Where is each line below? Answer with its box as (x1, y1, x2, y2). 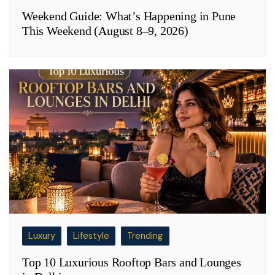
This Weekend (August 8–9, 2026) (22, 24, 188, 37)
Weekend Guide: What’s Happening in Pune (22, 9, 236, 23)
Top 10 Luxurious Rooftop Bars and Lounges (22, 255, 241, 269)
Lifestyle (73, 230, 109, 242)
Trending (127, 230, 163, 242)
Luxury (28, 230, 55, 242)
